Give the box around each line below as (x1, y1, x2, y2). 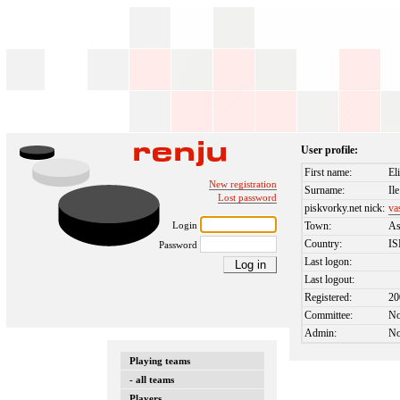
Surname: (304, 184, 346, 197)
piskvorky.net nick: (304, 202, 386, 215)
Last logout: (304, 273, 355, 287)
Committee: (304, 309, 354, 322)
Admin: (304, 327, 337, 340)
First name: (304, 166, 353, 179)
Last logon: (304, 255, 353, 269)
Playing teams (129, 354, 190, 366)
